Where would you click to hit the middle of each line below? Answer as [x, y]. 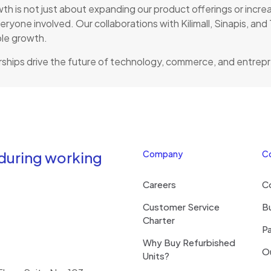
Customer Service [181, 207]
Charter [159, 220]
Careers [159, 184]
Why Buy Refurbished [189, 242]
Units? [156, 256]
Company [163, 154]
